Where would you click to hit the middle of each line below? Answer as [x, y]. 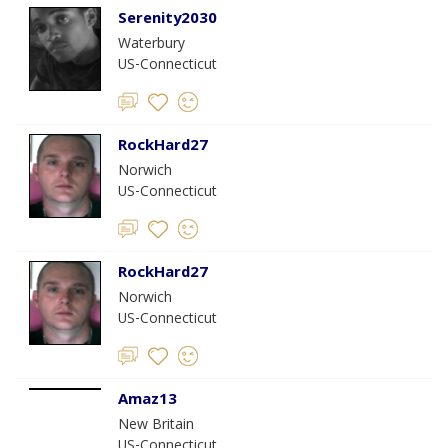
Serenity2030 [167, 20]
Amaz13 [147, 401]
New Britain [156, 426]
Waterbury [151, 45]
